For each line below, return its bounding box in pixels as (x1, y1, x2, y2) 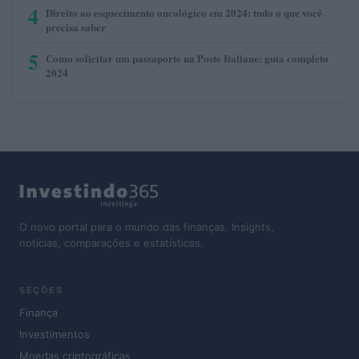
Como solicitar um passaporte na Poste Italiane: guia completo (46, 50, 329, 66)
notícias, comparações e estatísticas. (19, 236, 204, 249)
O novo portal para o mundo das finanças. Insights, (19, 220, 274, 233)
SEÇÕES (19, 284, 63, 296)
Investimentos (19, 328, 90, 341)
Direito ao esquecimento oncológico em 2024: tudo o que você (46, 4, 322, 20)
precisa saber (46, 18, 106, 34)
